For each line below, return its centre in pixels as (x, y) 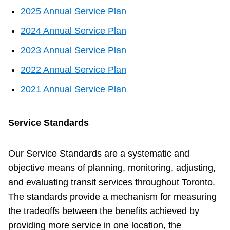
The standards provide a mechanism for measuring (112, 197)
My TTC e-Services (67, 106)
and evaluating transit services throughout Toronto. (112, 183)
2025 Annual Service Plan (73, 12)
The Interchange (63, 17)
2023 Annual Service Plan (73, 51)
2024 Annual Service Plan (73, 31)
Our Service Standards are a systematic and (99, 154)
